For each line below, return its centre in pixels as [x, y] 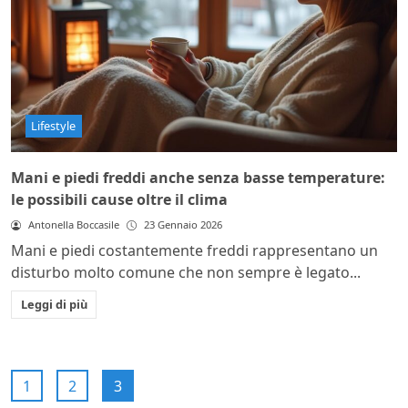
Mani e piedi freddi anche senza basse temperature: [198, 178]
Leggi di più [54, 305]
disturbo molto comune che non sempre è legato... [186, 273]
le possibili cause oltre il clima [119, 200]
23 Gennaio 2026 [183, 225]
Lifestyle [54, 126]
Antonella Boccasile [73, 225]
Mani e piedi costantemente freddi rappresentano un [194, 251]
